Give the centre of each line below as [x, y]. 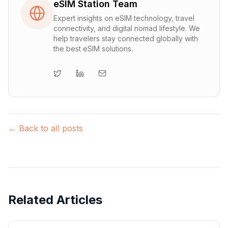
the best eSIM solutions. [93, 49]
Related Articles [55, 200]
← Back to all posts [46, 128]
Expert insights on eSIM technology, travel [124, 18]
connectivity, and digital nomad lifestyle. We [127, 28]
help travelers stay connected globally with [126, 38]
